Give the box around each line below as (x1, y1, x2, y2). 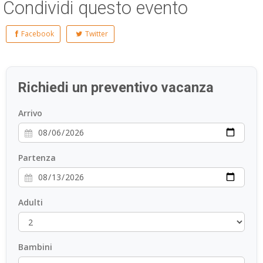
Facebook (21, 29, 54, 39)
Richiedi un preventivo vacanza (18, 79, 214, 96)
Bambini (18, 241, 52, 252)
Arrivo (18, 107, 42, 119)
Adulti (18, 197, 43, 208)
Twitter (85, 29, 108, 39)
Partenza (18, 152, 56, 163)
